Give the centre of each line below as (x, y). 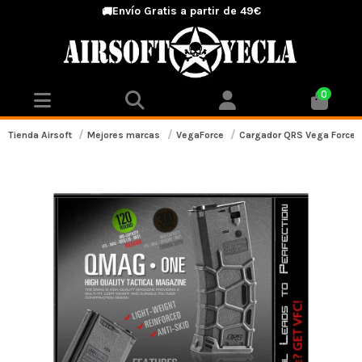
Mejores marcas (124, 135)
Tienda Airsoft (40, 135)
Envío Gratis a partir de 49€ (186, 11)
